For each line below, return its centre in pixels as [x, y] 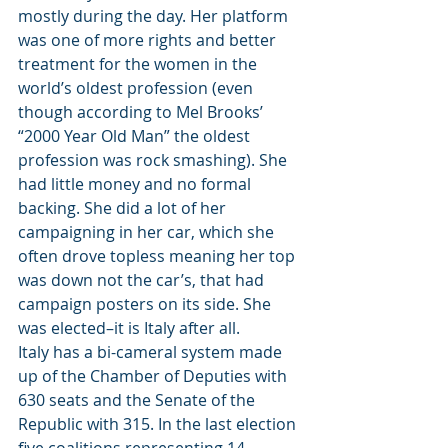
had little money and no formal [136, 184]
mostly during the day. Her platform [155, 16]
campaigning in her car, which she [148, 232]
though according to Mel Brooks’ [142, 112]
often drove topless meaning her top [158, 256]
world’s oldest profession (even [137, 88]
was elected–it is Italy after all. [129, 328]
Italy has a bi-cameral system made [152, 352]
